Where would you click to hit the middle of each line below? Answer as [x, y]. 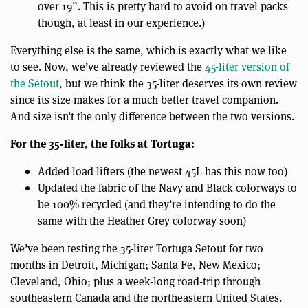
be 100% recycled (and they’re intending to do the [157, 204]
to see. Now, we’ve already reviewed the [108, 67]
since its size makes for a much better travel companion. [144, 100]
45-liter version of [247, 67]
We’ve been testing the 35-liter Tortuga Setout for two [137, 248]
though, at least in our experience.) [121, 23]
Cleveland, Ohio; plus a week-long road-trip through [135, 281]
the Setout [35, 83]
